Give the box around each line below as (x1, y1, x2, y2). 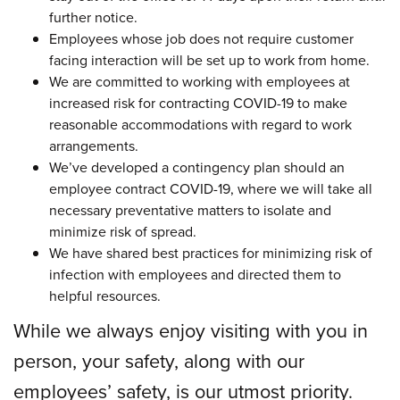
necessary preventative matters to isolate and (49, 199, 331, 220)
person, (13, 346, 77, 374)
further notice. (49, 6, 137, 27)
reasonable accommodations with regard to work (49, 113, 352, 134)
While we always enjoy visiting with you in (13, 315, 368, 344)
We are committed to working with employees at (49, 71, 350, 91)
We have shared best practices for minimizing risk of (49, 242, 372, 262)
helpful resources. (49, 285, 161, 305)
